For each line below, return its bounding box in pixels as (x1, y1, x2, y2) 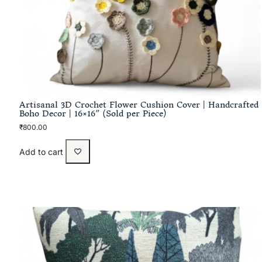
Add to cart (19, 147, 63, 157)
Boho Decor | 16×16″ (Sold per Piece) (19, 108, 167, 119)
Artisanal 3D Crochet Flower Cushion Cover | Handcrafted (19, 99, 258, 111)
